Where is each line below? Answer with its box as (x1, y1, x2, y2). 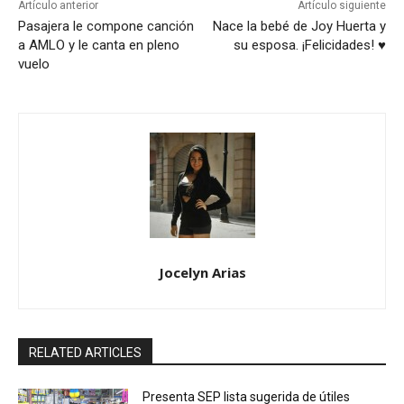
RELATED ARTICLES (29, 345, 142, 361)
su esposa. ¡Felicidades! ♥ (233, 37, 386, 54)
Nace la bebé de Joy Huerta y (212, 18, 386, 35)
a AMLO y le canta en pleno (18, 37, 179, 54)
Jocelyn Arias (158, 263, 246, 282)
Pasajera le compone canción (18, 18, 194, 35)
